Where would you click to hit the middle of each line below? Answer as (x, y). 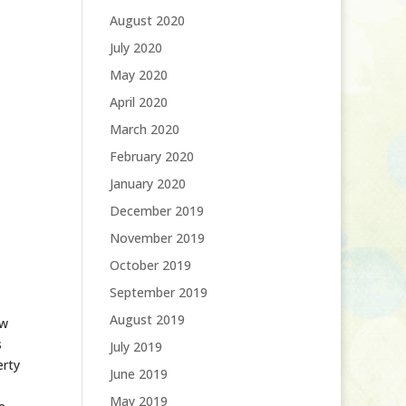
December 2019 (156, 211)
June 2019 (138, 374)
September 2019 (158, 292)
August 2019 (147, 319)
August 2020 (147, 20)
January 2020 (147, 184)
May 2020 (138, 75)
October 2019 (150, 265)
